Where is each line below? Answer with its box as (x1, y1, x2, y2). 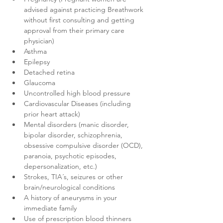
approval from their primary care (24, 26, 126, 35)
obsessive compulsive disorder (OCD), (24, 141, 145, 150)
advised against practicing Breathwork (24, 5, 145, 14)
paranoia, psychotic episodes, (24, 151, 118, 160)
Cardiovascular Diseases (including (24, 99, 133, 108)
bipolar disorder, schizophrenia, (24, 130, 124, 139)
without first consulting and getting (24, 15, 136, 24)
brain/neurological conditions (24, 183, 115, 192)
